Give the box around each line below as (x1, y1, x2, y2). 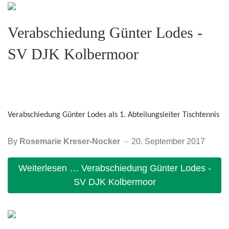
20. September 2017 (131, 137, 205, 146)
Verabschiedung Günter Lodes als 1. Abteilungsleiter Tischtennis (8, 111, 219, 119)
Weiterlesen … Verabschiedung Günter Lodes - (18, 163, 211, 173)
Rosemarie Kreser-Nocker (19, 137, 120, 146)
